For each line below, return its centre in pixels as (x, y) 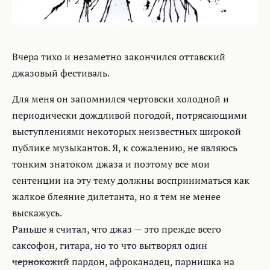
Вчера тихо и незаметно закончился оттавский (119, 57)
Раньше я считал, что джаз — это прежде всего (117, 229)
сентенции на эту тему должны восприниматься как (131, 181)
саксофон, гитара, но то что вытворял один (110, 246)
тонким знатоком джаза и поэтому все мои (111, 164)
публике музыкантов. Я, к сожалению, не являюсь (125, 148)
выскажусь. (37, 213)
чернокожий (41, 262)
